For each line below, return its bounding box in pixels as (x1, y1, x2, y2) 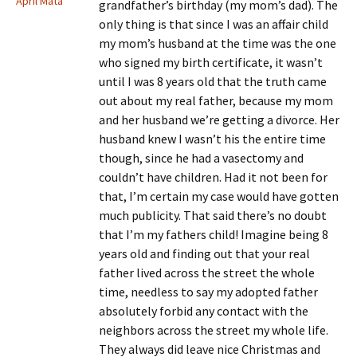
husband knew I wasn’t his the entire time (99, 131, 326, 147)
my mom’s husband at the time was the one (99, 35, 336, 51)
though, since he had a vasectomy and (99, 150, 304, 166)
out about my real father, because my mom (99, 92, 333, 108)
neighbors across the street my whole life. (99, 322, 328, 338)
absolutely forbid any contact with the (99, 303, 308, 319)
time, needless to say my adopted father (99, 284, 318, 300)
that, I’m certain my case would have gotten (99, 188, 339, 204)
